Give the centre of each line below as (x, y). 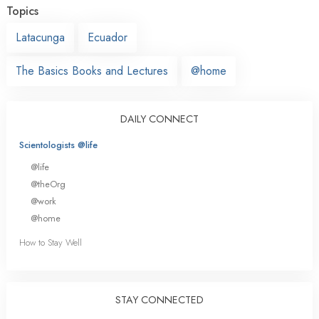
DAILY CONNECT (159, 119)
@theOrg (48, 184)
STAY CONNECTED (159, 300)
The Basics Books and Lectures (92, 70)
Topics (22, 11)
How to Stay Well (51, 243)
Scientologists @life (58, 145)
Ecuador (108, 37)
